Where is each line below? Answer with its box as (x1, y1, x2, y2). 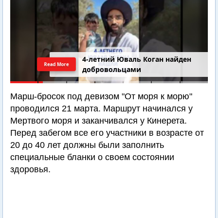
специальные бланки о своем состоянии (10, 152, 174, 162)
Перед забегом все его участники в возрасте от (10, 128, 204, 138)
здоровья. (10, 164, 51, 174)
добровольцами (82, 65, 142, 74)
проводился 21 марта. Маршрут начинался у (10, 104, 193, 113)
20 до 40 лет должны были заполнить (10, 140, 164, 150)
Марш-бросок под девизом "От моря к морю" (10, 91, 192, 101)
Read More (43, 60, 70, 68)
